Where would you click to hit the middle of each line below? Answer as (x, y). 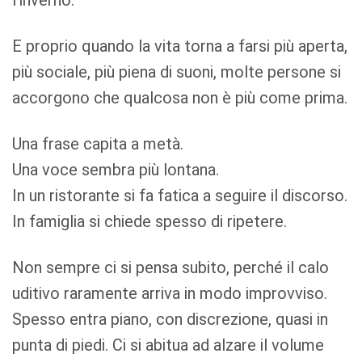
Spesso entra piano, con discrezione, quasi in (170, 319)
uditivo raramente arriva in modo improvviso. (170, 293)
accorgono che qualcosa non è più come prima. (180, 98)
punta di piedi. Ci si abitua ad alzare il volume (168, 345)
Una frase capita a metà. (98, 143)
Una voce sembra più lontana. (116, 169)
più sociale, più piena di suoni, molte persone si (177, 72)
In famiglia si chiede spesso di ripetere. (150, 221)
